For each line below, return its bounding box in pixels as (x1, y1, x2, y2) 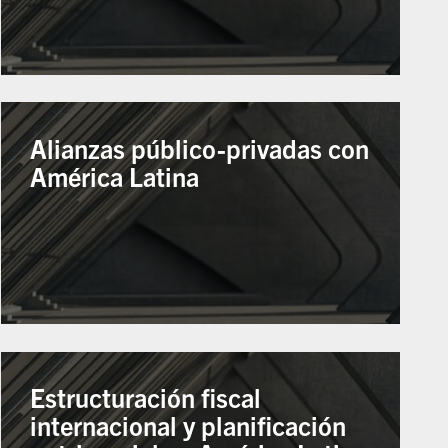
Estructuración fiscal (30, 381, 262, 414)
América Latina (30, 159, 200, 192)
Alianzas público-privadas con (30, 131, 370, 164)
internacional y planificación (30, 409, 347, 442)
